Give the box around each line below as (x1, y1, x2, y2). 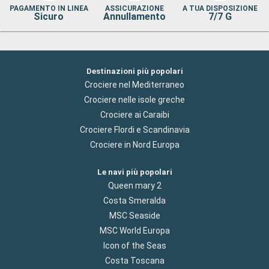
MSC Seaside (109, 210, 160, 220)
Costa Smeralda (103, 195, 166, 205)
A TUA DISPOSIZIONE (183, 4, 258, 13)
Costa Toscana (104, 255, 165, 265)
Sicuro (34, 10, 64, 22)
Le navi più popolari (97, 167, 172, 177)
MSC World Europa (99, 225, 170, 235)
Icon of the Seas (103, 240, 166, 250)
